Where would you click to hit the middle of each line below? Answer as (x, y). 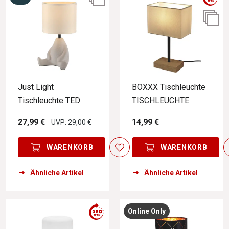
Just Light (36, 87)
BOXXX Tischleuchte (169, 87)
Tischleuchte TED (49, 100)
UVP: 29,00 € (71, 122)
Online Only (147, 211)
